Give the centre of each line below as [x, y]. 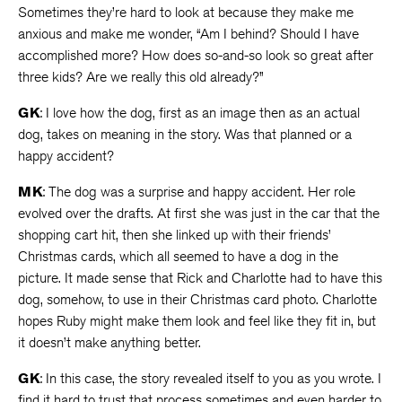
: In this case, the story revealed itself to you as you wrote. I [210, 378]
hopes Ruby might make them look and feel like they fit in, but [197, 321]
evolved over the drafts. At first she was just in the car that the [199, 213]
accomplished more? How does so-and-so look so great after [196, 55]
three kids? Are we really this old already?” [141, 77]
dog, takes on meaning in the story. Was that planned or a [185, 134]
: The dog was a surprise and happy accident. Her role [199, 192]
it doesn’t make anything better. [109, 342]
